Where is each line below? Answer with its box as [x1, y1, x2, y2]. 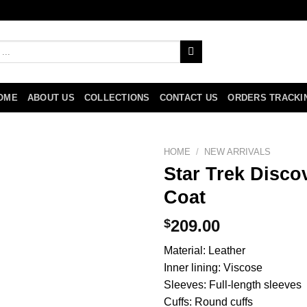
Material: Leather [164, 245, 245, 257]
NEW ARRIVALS [204, 147, 271, 157]
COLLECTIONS [84, 93, 150, 103]
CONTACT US [159, 93, 219, 103]
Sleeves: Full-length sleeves [164, 279, 302, 291]
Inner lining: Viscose [164, 262, 265, 274]
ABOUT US [27, 93, 75, 103]
